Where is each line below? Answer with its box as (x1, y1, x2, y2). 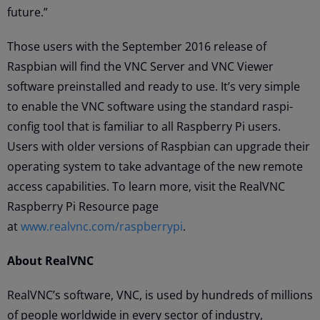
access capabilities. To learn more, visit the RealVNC (7, 178, 285, 194)
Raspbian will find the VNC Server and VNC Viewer (7, 58, 274, 74)
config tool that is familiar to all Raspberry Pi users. (7, 118, 281, 134)
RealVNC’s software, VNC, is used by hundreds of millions (7, 286, 313, 303)
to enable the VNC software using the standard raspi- (7, 98, 293, 114)
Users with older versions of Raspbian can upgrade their (7, 138, 310, 154)
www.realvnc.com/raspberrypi (21, 218, 183, 234)
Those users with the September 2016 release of (7, 38, 266, 54)
